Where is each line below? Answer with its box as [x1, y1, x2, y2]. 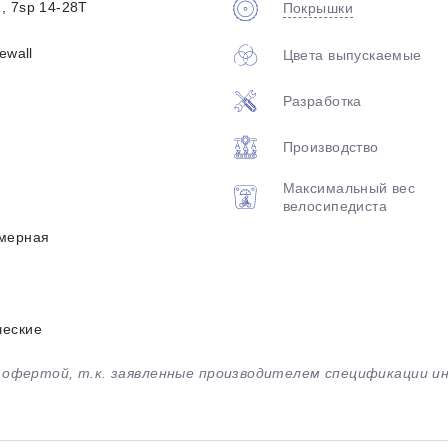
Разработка [282, 92, 362, 109]
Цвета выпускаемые [282, 46, 422, 63]
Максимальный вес [282, 180, 416, 196]
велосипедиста [282, 198, 388, 214]
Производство [282, 138, 379, 155]
